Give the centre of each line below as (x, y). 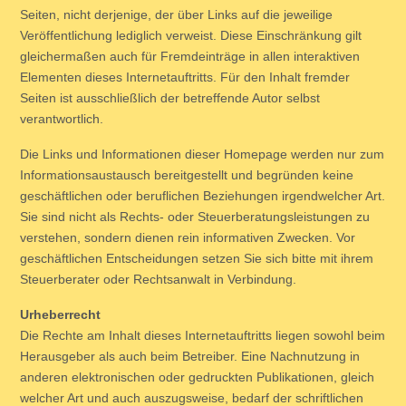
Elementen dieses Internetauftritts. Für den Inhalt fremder (185, 77)
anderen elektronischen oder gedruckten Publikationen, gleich (197, 377)
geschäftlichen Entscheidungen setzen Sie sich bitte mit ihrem (197, 258)
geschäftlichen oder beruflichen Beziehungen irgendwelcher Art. (203, 196)
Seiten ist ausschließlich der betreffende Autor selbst (170, 98)
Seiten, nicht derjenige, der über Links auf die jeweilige (176, 14)
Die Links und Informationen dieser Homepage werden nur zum (202, 154)
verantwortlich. (62, 119)
